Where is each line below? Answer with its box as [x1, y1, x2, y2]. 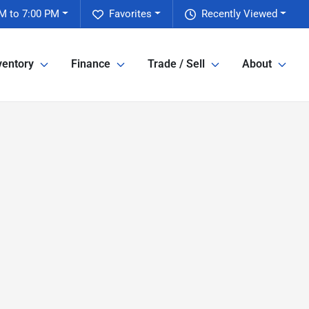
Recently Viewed [201, 8, 278, 20]
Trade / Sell [148, 57, 205, 71]
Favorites [109, 8, 152, 20]
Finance [71, 57, 110, 71]
